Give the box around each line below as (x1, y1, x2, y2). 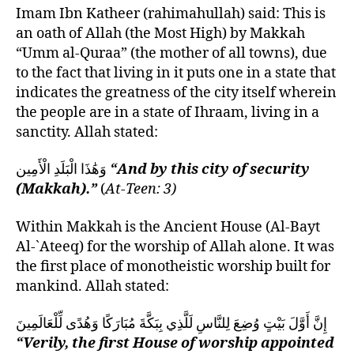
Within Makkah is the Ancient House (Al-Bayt (16, 217, 320, 236)
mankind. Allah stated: (16, 277, 169, 296)
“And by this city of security (110, 160, 310, 179)
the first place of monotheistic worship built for (16, 257, 330, 276)
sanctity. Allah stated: (16, 122, 158, 141)
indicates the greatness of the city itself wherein (16, 83, 337, 102)
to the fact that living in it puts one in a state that (16, 63, 336, 82)
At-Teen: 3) (105, 180, 176, 199)
